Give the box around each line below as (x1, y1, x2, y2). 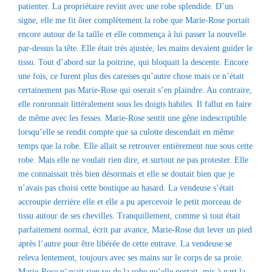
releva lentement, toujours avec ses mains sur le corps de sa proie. (18, 253, 243, 262)
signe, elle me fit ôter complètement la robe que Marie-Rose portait (18, 16, 250, 25)
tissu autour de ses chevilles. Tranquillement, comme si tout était (18, 211, 240, 220)
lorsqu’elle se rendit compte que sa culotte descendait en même (18, 127, 234, 137)
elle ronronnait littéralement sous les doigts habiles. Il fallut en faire (18, 100, 251, 109)
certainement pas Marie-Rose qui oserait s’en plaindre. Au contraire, (18, 86, 252, 95)
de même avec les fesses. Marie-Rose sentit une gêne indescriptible (18, 114, 246, 123)
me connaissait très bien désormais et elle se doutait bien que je (18, 169, 234, 178)
